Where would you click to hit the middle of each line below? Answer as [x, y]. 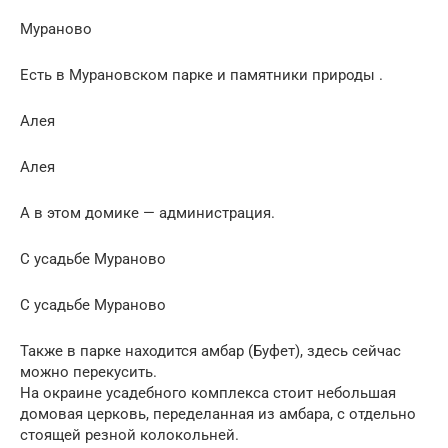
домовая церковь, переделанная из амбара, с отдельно [218, 413]
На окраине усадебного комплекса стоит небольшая [208, 392]
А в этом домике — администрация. [147, 212]
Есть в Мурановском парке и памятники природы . [201, 74]
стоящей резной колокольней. [129, 434]
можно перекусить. [88, 371]
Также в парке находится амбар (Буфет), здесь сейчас [210, 350]
